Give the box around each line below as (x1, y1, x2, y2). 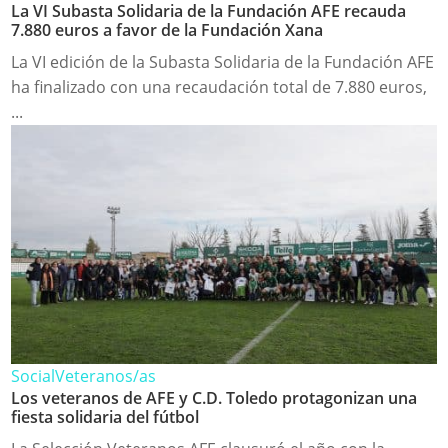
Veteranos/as (55, 365, 157, 388)
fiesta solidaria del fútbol (11, 406, 200, 429)
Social (11, 365, 56, 388)
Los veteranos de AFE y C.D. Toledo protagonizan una (11, 387, 418, 410)
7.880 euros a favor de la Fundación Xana (11, 18, 324, 41)
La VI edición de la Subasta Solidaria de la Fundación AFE (11, 50, 435, 73)
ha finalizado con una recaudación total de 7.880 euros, (11, 75, 428, 98)
